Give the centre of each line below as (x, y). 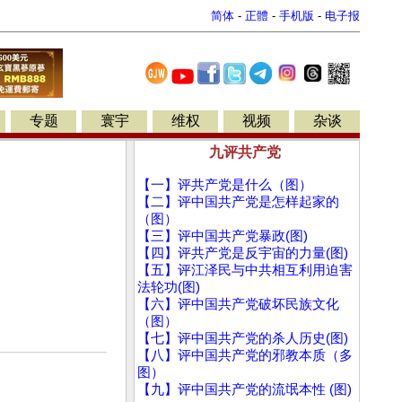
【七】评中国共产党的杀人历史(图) (243, 338)
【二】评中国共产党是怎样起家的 (238, 202)
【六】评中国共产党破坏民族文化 (238, 304)
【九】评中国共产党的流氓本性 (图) (245, 389)
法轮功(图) (169, 287)
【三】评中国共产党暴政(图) (223, 236)
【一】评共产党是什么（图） (225, 185)
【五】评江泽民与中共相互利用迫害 (245, 270)
